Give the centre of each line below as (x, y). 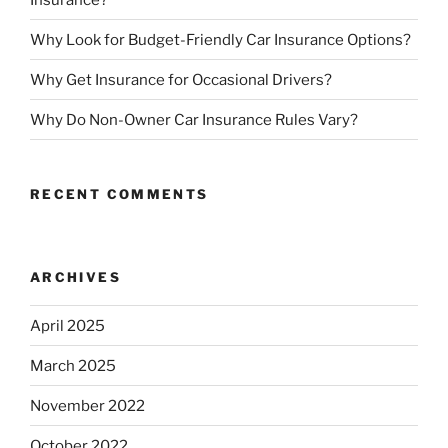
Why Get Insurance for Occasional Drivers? (181, 79)
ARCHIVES (75, 276)
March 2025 (73, 365)
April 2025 (67, 325)
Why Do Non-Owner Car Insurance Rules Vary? (194, 119)
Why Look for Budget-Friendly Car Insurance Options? (220, 39)
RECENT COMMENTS (119, 194)
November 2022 (87, 405)
